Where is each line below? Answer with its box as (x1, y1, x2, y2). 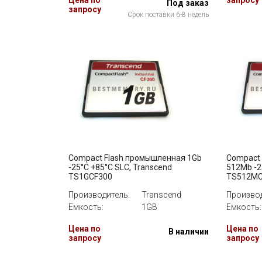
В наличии (168, 227, 209, 236)
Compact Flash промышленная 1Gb (68, 153, 202, 163)
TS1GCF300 (68, 172, 112, 181)
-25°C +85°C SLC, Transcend (68, 163, 172, 172)
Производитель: (68, 190, 130, 199)
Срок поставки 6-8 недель (127, 11, 209, 19)
